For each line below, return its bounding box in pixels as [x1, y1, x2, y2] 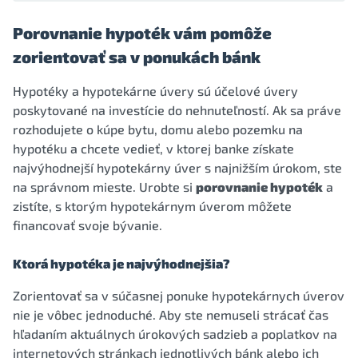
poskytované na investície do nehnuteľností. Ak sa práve [13, 102, 341, 117]
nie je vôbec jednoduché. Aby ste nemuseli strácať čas [13, 307, 328, 322]
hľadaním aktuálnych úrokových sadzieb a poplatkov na [13, 326, 337, 341]
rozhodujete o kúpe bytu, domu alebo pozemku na [13, 121, 303, 137]
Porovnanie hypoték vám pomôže [13, 23, 272, 42]
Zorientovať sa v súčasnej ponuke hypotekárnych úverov [13, 288, 344, 303]
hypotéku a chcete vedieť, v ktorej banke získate [13, 141, 294, 156]
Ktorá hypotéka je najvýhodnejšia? [13, 256, 230, 271]
